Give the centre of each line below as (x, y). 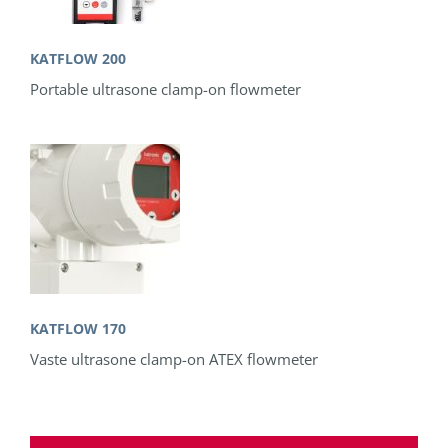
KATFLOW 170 (78, 328)
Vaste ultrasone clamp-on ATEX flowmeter (174, 358)
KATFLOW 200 (78, 58)
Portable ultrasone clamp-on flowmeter (165, 88)
